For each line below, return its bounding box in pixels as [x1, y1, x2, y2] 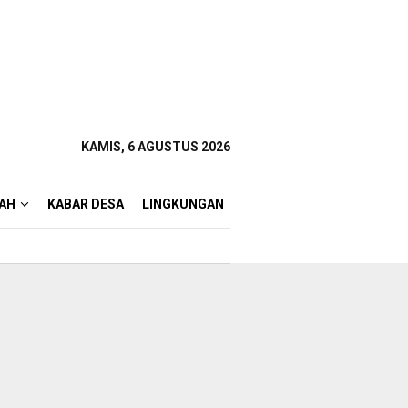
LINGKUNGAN [142, 197, 224, 211]
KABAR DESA [47, 197, 124, 211]
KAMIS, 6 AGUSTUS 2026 [81, 139, 230, 154]
